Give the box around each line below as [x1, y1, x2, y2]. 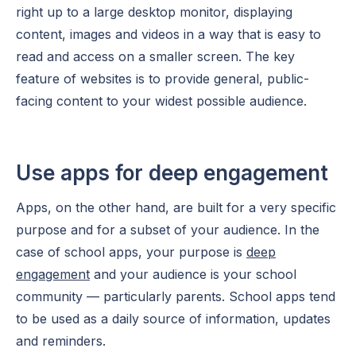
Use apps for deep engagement [16, 161, 328, 185]
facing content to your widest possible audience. [16, 93, 307, 109]
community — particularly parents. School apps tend [16, 288, 335, 304]
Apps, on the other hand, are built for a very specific [16, 199, 336, 215]
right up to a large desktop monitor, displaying [16, 4, 292, 20]
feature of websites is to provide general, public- [16, 71, 309, 87]
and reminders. [16, 333, 106, 349]
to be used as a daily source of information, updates [16, 311, 331, 327]
